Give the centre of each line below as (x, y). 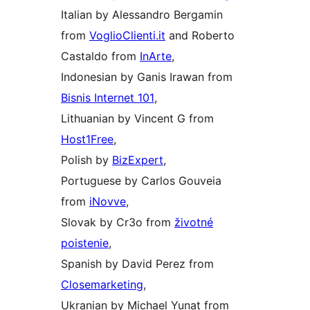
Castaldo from (100, 56)
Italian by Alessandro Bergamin (142, 15)
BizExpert (138, 160)
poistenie (85, 243)
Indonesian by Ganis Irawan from (147, 77)
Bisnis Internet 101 (108, 98)
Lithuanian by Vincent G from (137, 119)
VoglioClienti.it (127, 36)
